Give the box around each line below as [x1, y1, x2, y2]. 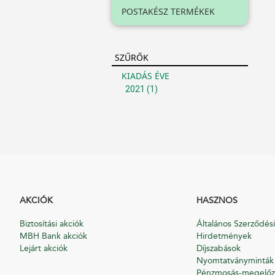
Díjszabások [196, 243, 241, 254]
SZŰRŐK [115, 52, 149, 63]
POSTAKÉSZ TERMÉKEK [122, 6, 215, 17]
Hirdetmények [196, 231, 252, 241]
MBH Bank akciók [20, 231, 87, 241]
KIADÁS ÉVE [122, 70, 169, 82]
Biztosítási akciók [20, 219, 83, 229]
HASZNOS [196, 195, 238, 206]
